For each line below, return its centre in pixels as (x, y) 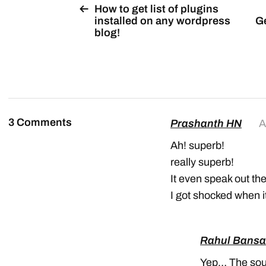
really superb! (202, 162)
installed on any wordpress (162, 21)
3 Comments (40, 123)
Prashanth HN (206, 124)
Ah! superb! (197, 146)
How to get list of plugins (156, 9)
